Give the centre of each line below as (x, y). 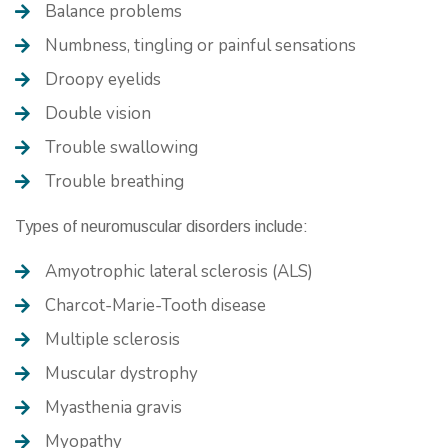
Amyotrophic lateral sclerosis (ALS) (179, 271)
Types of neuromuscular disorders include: (161, 226)
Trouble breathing (114, 181)
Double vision (98, 113)
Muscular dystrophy (121, 373)
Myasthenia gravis (113, 407)
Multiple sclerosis (112, 339)
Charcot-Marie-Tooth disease (155, 305)
